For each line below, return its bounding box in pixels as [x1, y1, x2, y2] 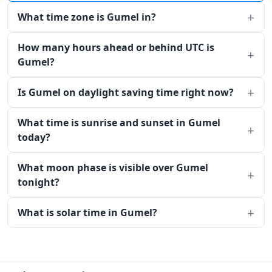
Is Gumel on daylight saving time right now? [18, 86, 234, 99]
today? [18, 131, 50, 144]
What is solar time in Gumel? [18, 206, 157, 219]
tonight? [18, 175, 59, 189]
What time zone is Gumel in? [18, 10, 156, 24]
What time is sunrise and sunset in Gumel [18, 116, 220, 129]
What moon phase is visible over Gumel [18, 161, 208, 174]
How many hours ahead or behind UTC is [18, 41, 214, 54]
